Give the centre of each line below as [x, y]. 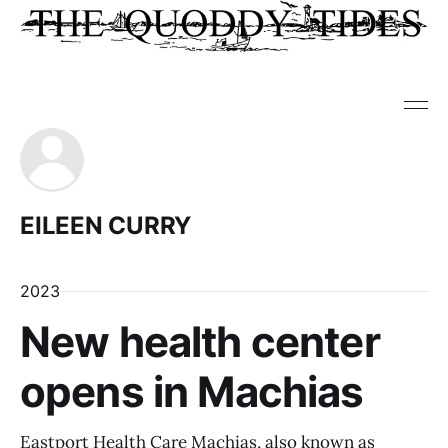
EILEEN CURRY [106, 225]
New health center [200, 341]
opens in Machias [192, 391]
